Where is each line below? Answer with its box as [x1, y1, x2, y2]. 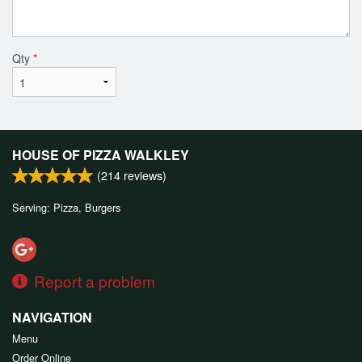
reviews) [120, 166, 166, 183]
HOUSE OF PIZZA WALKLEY [12, 145, 189, 164]
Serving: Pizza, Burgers [12, 199, 120, 215]
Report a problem [34, 269, 155, 292]
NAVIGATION [12, 307, 92, 326]
